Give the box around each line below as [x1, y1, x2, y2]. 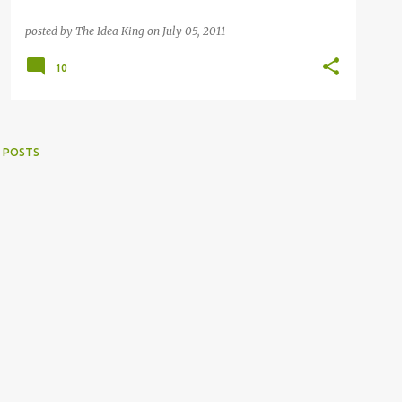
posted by [25, 24, 75, 38]
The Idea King [75, 24, 144, 38]
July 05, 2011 [162, 24, 225, 38]
